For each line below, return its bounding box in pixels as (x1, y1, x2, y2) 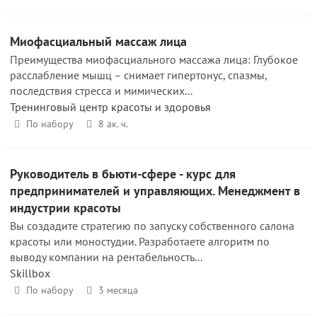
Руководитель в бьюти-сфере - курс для (10, 166, 236, 182)
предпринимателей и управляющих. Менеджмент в (10, 183, 300, 199)
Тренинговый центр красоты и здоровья (10, 100, 211, 114)
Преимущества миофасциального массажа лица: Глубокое (10, 52, 298, 67)
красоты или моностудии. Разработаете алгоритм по (10, 234, 270, 248)
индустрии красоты (10, 200, 121, 216)
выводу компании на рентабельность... (10, 250, 202, 264)
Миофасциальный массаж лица (10, 33, 187, 50)
